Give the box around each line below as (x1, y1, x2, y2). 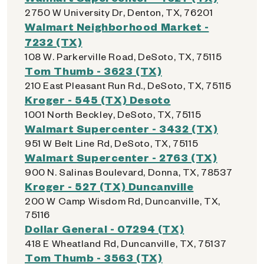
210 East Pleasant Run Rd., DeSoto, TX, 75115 (25, 79, 232, 91)
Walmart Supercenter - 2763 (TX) (25, 150, 217, 164)
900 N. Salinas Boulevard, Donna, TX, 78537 (25, 166, 233, 178)
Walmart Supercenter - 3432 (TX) (25, 121, 218, 135)
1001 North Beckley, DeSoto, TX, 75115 (25, 108, 202, 120)
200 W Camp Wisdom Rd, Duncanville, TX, (25, 194, 220, 207)
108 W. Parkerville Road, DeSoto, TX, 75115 (25, 50, 222, 62)
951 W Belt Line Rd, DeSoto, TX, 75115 (25, 137, 199, 149)
